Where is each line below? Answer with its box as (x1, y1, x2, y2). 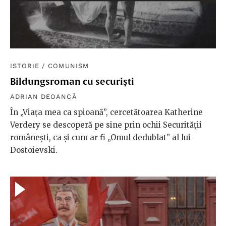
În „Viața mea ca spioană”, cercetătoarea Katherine (10, 107, 203, 117)
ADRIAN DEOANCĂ (10, 92, 77, 100)
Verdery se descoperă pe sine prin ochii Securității (10, 120, 202, 130)
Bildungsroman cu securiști (10, 76, 134, 87)
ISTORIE (10, 62, 40, 70)
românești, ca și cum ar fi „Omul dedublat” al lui (10, 132, 191, 142)
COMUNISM (48, 62, 89, 70)
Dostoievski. (10, 145, 58, 155)
